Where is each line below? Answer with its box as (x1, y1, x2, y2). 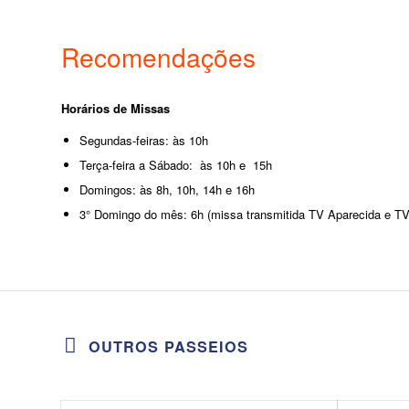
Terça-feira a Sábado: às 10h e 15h (79, 155, 272, 173)
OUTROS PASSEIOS (89, 335, 248, 357)
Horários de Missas (61, 99, 170, 117)
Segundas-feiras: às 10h (79, 131, 208, 149)
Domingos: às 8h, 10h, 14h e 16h (79, 180, 255, 198)
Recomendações (61, 37, 256, 75)
